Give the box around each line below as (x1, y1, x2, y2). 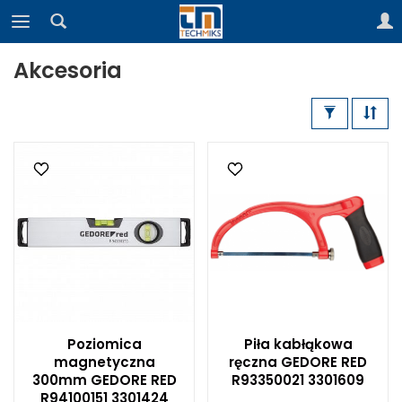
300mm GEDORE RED (31, 371, 177, 389)
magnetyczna (53, 353, 155, 371)
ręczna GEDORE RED (229, 353, 367, 371)
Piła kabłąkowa (243, 335, 353, 354)
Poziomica (66, 335, 142, 354)
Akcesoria (13, 56, 122, 85)
